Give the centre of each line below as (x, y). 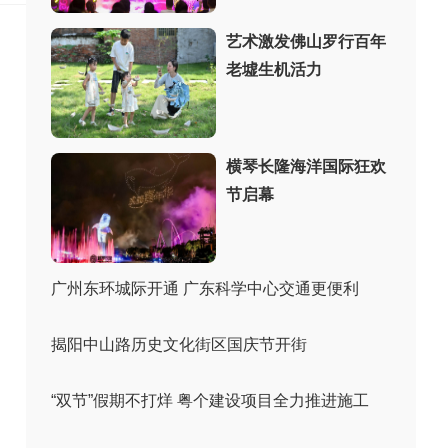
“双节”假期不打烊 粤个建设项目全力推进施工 (210, 400)
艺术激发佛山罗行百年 (306, 41)
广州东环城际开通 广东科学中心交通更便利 (205, 288)
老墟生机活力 (274, 69)
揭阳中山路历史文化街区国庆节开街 (179, 344)
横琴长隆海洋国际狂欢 (306, 166)
